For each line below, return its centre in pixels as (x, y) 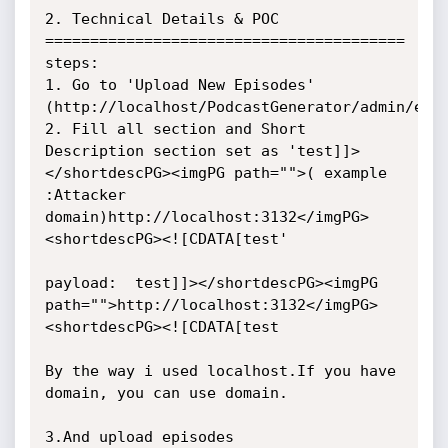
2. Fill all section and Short (175, 129)
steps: (76, 63)
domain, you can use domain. (166, 393)
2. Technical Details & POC (161, 19)
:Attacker (85, 195)
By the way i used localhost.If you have (220, 371)
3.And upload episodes (139, 437)
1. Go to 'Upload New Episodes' (179, 85)
